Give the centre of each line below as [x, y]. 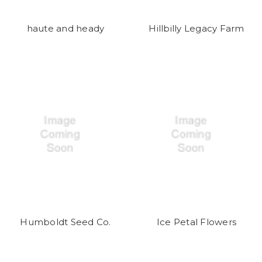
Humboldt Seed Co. [65, 222]
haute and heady [65, 28]
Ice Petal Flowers [196, 222]
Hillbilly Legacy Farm [196, 28]
